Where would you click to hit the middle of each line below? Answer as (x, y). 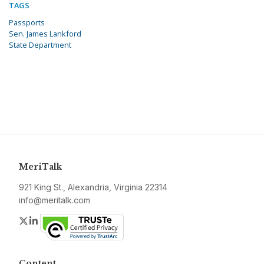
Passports (27, 23)
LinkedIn (57, 221)
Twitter (44, 221)
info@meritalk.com (55, 200)
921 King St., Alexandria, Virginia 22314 (93, 187)
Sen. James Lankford (45, 34)
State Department (40, 45)
